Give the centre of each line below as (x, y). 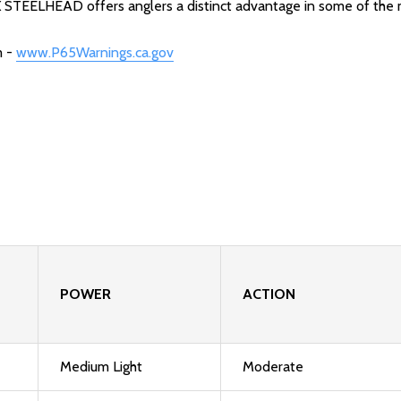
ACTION (269, 294)
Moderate (273, 367)
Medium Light (101, 367)
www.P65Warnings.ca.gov (95, 52)
